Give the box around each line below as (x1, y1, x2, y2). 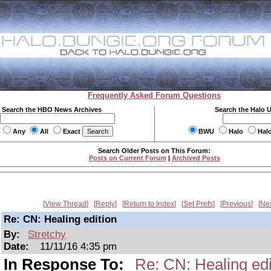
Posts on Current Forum (88, 154, 166, 162)
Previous (222, 200, 251, 208)
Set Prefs (183, 200, 213, 208)
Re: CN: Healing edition (4, 214, 117, 225)
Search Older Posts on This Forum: (98, 147, 211, 154)
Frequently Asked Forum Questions (88, 91, 221, 100)
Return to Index (124, 200, 174, 208)
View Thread (45, 200, 87, 208)
